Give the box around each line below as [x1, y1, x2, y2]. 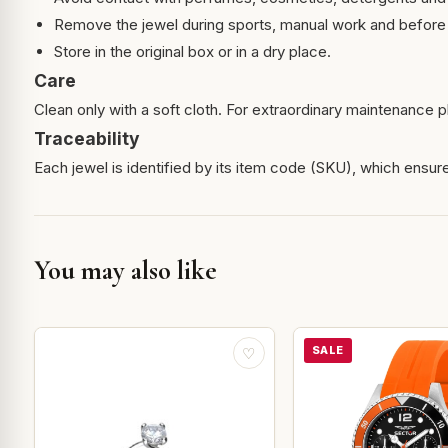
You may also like [33, 254, 217, 288]
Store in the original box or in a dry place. [53, 42, 331, 62]
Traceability [33, 128, 140, 150]
